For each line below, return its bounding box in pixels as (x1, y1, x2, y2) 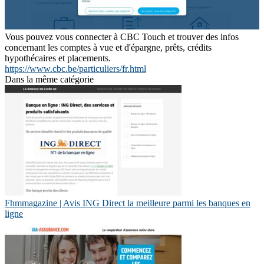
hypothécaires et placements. (5, 52, 111, 63)
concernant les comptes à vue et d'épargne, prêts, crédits (5, 42, 212, 52)
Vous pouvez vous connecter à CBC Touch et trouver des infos (5, 31, 239, 42)
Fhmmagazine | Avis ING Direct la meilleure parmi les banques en (5, 197, 250, 208)
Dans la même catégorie (5, 74, 94, 84)
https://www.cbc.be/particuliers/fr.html (5, 63, 146, 74)
